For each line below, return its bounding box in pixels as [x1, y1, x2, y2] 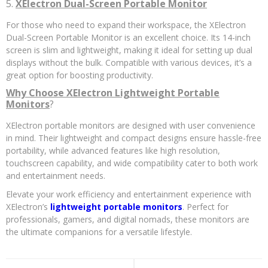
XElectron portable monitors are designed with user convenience [6, 120, 255, 131]
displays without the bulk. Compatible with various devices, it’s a [6, 57, 252, 68]
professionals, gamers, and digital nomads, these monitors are [6, 214, 249, 225]
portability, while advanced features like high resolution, [6, 145, 220, 156]
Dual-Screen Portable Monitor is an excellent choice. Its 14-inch [6, 32, 251, 43]
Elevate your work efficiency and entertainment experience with [6, 188, 251, 200]
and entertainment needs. [6, 170, 105, 181]
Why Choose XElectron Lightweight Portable [6, 86, 220, 99]
